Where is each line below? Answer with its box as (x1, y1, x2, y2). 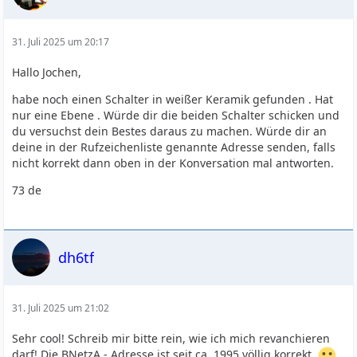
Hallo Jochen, (12, 65, 82, 80)
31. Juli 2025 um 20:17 (12, 35, 110, 49)
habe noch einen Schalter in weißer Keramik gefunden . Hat (12, 92, 334, 107)
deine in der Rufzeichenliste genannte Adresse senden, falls (12, 139, 336, 155)
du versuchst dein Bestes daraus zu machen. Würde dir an (12, 124, 328, 139)
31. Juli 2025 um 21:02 (12, 301, 110, 315)
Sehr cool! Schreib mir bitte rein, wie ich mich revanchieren (12, 331, 331, 346)
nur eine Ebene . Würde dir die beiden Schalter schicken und (12, 108, 340, 123)
